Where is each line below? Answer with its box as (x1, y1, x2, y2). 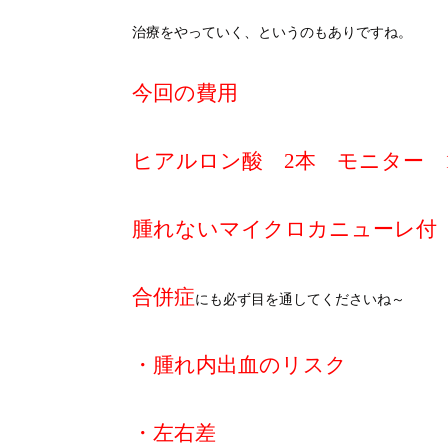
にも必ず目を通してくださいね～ (195, 292, 405, 307)
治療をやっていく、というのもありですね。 (132, 25, 412, 40)
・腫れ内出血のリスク (132, 353, 347, 377)
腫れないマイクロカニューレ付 (132, 217, 437, 241)
